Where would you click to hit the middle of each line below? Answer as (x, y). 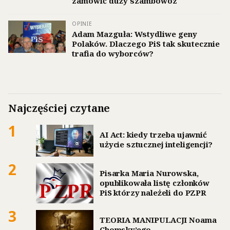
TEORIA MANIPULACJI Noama (158, 219)
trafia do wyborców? (113, 53)
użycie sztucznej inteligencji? (156, 144)
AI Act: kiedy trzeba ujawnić (153, 134)
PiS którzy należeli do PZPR (153, 193)
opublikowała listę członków (155, 183)
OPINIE (82, 23)
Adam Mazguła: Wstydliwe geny (135, 34)
